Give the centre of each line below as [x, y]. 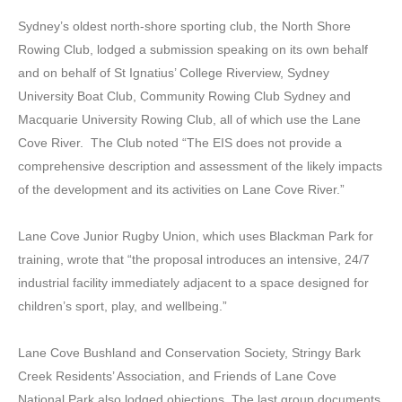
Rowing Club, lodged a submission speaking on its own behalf [193, 50]
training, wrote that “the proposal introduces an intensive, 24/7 [194, 260]
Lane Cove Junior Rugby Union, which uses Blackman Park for [196, 236]
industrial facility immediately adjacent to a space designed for [193, 283]
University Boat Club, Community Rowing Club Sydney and [184, 96]
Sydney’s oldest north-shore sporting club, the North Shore [184, 26]
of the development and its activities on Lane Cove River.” [181, 190]
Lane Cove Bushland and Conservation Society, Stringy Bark [189, 353]
